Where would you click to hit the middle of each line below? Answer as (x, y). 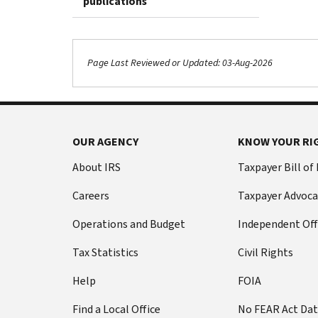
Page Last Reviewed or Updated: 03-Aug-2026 (180, 63)
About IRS (97, 167)
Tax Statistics (105, 252)
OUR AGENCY (105, 141)
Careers (91, 195)
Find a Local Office (116, 309)
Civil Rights (265, 252)
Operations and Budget (129, 224)
